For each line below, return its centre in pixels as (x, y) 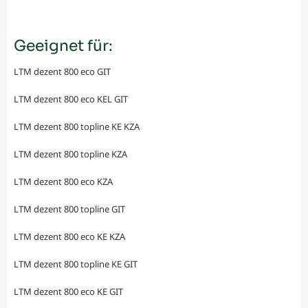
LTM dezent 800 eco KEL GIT (71, 99)
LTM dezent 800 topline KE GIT (76, 264)
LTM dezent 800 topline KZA (70, 154)
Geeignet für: (63, 46)
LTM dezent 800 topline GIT (69, 209)
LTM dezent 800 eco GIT (62, 72)
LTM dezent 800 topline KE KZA (77, 127)
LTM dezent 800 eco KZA (63, 182)
